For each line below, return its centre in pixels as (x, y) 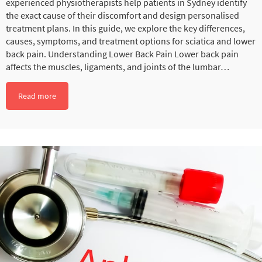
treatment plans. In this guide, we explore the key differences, (125, 28)
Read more (37, 96)
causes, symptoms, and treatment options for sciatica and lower (131, 41)
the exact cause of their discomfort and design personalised (123, 15)
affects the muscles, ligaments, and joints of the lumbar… (118, 67)
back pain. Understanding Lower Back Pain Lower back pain (122, 54)
